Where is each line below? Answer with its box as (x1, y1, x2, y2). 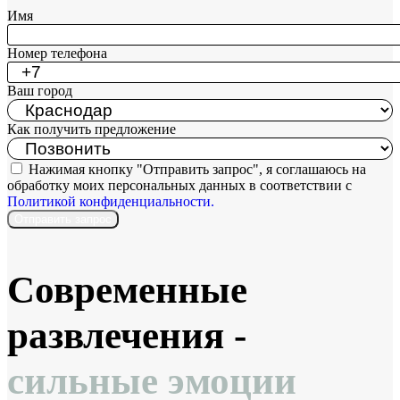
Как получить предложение (7, 121, 176, 137)
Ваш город (7, 83, 72, 99)
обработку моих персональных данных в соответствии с (7, 178, 352, 194)
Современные (7, 269, 247, 312)
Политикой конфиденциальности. (7, 194, 214, 210)
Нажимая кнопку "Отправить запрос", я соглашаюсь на (29, 162, 366, 178)
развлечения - (7, 314, 246, 357)
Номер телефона (7, 46, 107, 62)
